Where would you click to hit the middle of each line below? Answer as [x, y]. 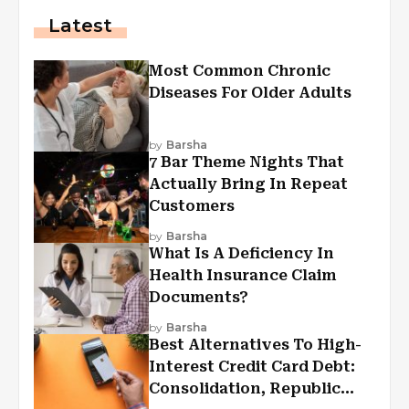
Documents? [199, 298]
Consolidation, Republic [245, 389]
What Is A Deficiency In [241, 254]
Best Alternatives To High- [255, 345]
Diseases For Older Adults [250, 93]
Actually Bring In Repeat [248, 184]
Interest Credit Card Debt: [252, 367]
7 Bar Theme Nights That [246, 163]
